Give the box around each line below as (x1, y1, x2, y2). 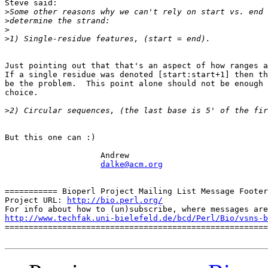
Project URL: (5, 196, 67, 205)
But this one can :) (5, 133, 96, 142)
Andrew (5, 151, 129, 160)
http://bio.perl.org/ (67, 196, 163, 205)
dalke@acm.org (100, 160, 163, 169)
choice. (5, 88, 38, 98)
